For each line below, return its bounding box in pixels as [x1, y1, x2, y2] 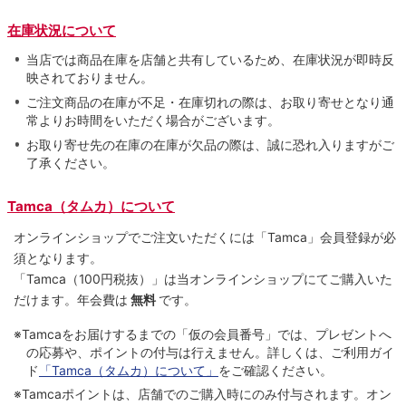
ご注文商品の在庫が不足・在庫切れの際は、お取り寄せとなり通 [25, 93, 394, 110]
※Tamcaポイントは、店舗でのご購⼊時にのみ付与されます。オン [13, 385, 391, 401]
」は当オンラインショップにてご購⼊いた [150, 271, 392, 287]
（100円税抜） [65, 271, 151, 287]
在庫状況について [7, 21, 116, 39]
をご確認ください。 [217, 362, 333, 379]
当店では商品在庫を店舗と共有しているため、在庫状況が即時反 [25, 51, 394, 67]
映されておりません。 [25, 69, 153, 85]
